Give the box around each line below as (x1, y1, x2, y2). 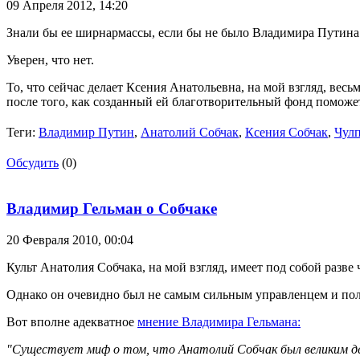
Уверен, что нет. (6, 53, 94, 67)
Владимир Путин (39, 125, 134, 140)
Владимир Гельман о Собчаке (6, 199, 217, 217)
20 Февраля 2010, (6, 232, 104, 247)
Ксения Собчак (245, 125, 328, 140)
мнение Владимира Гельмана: (137, 314, 301, 329)
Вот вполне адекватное (6, 314, 137, 329)
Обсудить (6, 156, 59, 170)
